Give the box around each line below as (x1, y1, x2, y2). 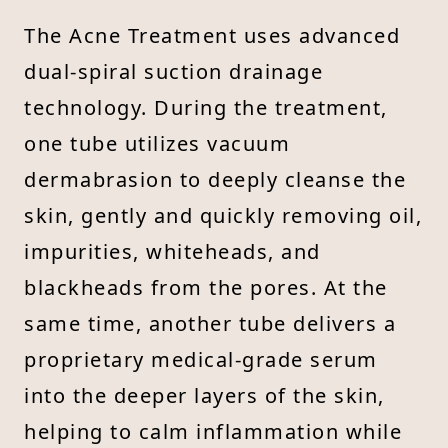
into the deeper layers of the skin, (24, 381, 385, 409)
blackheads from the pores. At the (24, 273, 388, 301)
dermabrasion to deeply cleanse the (24, 165, 406, 193)
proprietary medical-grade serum (24, 345, 378, 373)
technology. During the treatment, (24, 93, 388, 121)
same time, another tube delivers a (24, 309, 396, 337)
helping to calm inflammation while (24, 417, 402, 445)
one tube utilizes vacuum (24, 129, 290, 157)
